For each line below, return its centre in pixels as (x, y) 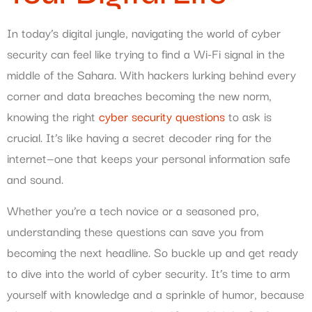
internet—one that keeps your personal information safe (149, 158)
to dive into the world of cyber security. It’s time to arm (148, 272)
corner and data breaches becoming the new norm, (139, 95)
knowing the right (53, 116)
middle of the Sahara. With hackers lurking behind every (151, 75)
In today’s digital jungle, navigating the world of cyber (144, 33)
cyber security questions (162, 116)
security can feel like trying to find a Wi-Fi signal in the (146, 54)
